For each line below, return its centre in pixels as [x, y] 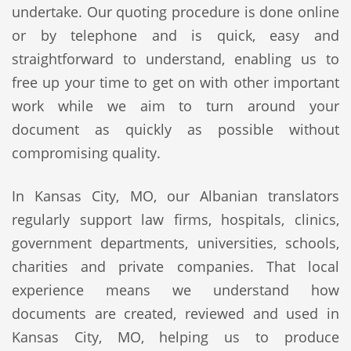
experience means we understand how [175, 290]
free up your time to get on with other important [175, 82]
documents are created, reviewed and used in [175, 313]
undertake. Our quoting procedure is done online [175, 12]
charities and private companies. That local [175, 266]
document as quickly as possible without [175, 129]
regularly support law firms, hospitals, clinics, [175, 219]
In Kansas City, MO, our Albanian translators [175, 196]
